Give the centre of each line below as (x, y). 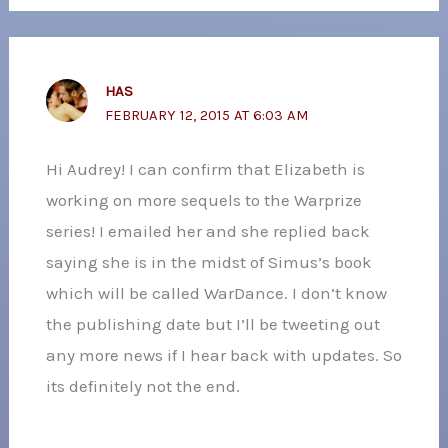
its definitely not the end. (142, 386)
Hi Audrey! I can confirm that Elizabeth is (205, 169)
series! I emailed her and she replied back (207, 231)
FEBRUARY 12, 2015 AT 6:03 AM (206, 115)
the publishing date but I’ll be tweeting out (212, 324)
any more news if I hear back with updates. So (223, 355)
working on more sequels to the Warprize (203, 200)
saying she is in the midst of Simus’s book (208, 262)
